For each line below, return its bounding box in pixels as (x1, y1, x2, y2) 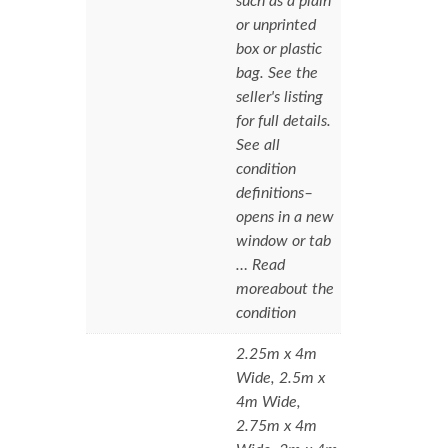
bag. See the (236, 64, 319, 81)
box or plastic (236, 40, 323, 57)
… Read (236, 256, 286, 273)
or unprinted (236, 16, 317, 33)
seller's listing (236, 88, 324, 105)
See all (236, 136, 281, 153)
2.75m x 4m (236, 417, 318, 434)
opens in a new (236, 208, 335, 225)
